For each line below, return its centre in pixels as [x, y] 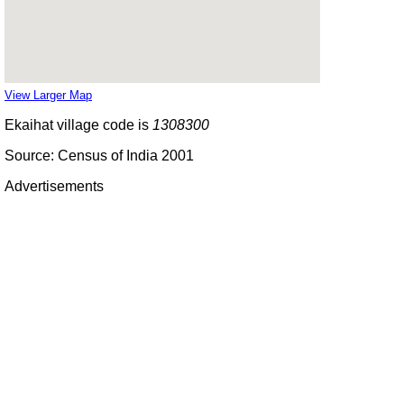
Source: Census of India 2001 [99, 155]
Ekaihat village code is [78, 124]
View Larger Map [48, 95]
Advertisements [54, 186]
